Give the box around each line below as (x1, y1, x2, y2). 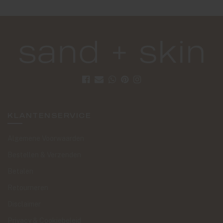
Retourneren (7, 184, 48, 192)
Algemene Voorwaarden (7, 134, 84, 142)
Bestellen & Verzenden (7, 151, 81, 159)
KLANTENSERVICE (7, 111, 91, 119)
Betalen (7, 167, 33, 175)
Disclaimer (7, 200, 41, 208)
